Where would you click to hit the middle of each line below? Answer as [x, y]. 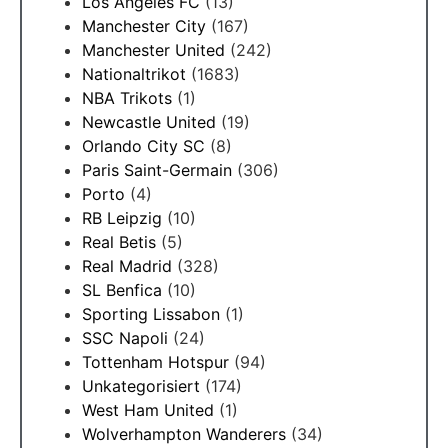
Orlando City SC [143, 146]
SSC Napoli [125, 338]
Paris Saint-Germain [157, 170]
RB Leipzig [122, 218]
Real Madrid [127, 266]
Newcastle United [149, 122]
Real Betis [119, 242]
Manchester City [144, 26]
